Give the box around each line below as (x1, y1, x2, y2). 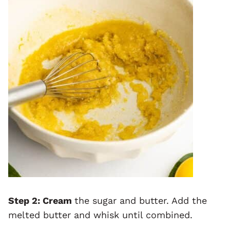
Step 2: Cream (8, 195, 74, 206)
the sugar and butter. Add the (74, 195, 207, 206)
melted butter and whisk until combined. (8, 209, 193, 220)
